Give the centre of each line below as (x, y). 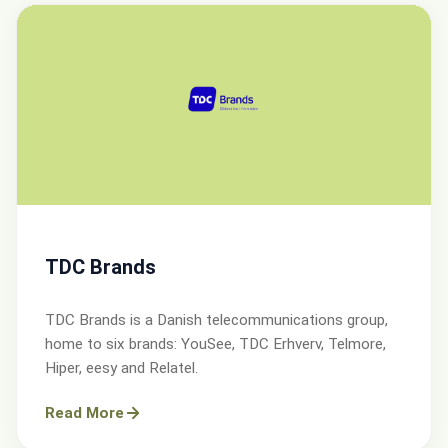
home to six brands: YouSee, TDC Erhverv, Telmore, (215, 343)
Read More (84, 412)
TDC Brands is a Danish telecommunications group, (216, 319)
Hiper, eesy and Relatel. (121, 367)
